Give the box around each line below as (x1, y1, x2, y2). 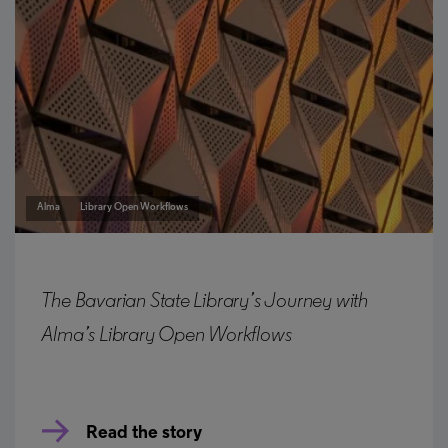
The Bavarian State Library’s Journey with (41, 291, 368, 313)
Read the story (86, 423, 203, 443)
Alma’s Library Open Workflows (41, 325, 292, 347)
